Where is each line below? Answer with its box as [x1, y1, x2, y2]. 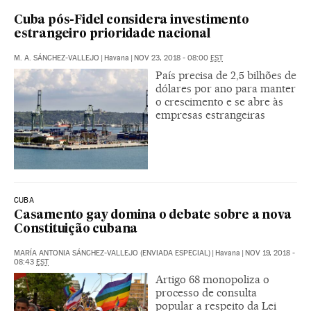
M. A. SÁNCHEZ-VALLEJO [14, 53, 99, 63]
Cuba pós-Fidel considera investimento [14, 15, 249, 27]
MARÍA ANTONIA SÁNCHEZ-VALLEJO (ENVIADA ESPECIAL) [14, 249, 210, 258]
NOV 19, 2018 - [245, 249, 295, 258]
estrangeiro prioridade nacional [14, 28, 210, 41]
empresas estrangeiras [155, 108, 265, 122]
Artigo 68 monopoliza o [155, 273, 269, 287]
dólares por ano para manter [155, 82, 296, 96]
